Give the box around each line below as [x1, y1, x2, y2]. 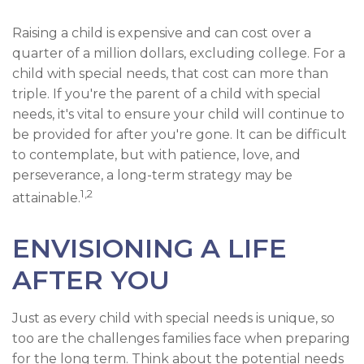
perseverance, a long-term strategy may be [12, 167, 292, 184]
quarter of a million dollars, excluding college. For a [12, 45, 345, 62]
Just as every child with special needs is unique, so [12, 310, 335, 327]
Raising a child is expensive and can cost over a [12, 25, 311, 41]
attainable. [12, 190, 80, 206]
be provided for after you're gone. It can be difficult [12, 127, 347, 143]
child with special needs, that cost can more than [12, 66, 328, 82]
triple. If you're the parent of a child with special [12, 86, 321, 102]
